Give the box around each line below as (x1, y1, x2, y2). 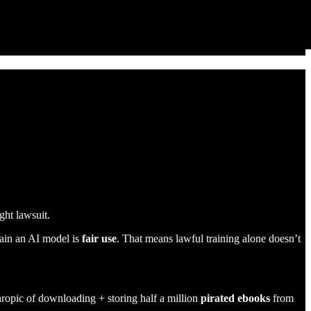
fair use (82, 232, 117, 244)
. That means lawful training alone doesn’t (117, 232, 301, 244)
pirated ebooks (198, 292, 270, 304)
